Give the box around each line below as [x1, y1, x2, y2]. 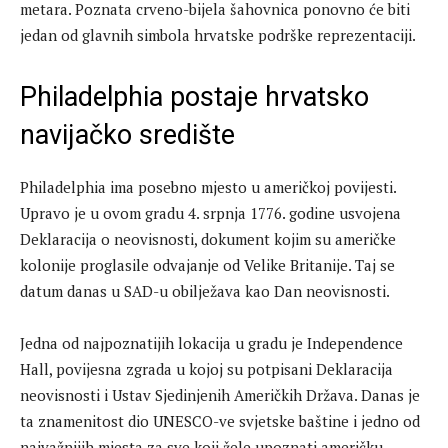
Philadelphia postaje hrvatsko [20, 81, 369, 114]
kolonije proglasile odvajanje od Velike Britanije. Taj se [20, 255, 395, 276]
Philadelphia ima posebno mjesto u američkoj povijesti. [20, 177, 396, 198]
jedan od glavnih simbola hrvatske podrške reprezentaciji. [20, 25, 416, 46]
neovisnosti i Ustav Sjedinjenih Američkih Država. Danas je [20, 385, 420, 406]
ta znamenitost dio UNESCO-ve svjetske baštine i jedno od [20, 411, 420, 432]
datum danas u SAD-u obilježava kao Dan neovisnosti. [20, 281, 390, 302]
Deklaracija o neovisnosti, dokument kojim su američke [20, 229, 396, 250]
